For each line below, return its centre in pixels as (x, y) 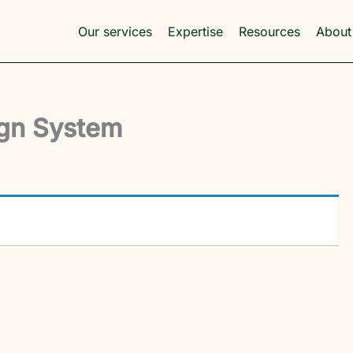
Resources (270, 32)
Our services (115, 32)
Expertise (196, 32)
